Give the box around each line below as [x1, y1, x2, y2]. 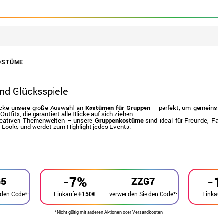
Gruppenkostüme [94, 116, 144, 125]
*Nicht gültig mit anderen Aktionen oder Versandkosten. [54, 209, 163, 215]
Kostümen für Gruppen [85, 103, 150, 112]
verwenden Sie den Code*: [109, 189, 177, 198]
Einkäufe [54, 190, 79, 198]
